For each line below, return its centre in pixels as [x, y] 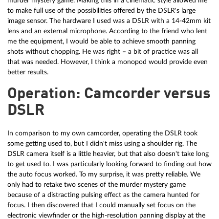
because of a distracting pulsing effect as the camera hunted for [103, 195]
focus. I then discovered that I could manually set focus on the [101, 205]
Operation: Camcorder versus [109, 95]
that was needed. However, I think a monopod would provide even [108, 62]
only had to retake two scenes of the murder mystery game [97, 185]
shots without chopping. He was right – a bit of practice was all [103, 52]
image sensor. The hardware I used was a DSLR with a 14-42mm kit [109, 21]
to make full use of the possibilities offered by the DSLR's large [101, 11]
